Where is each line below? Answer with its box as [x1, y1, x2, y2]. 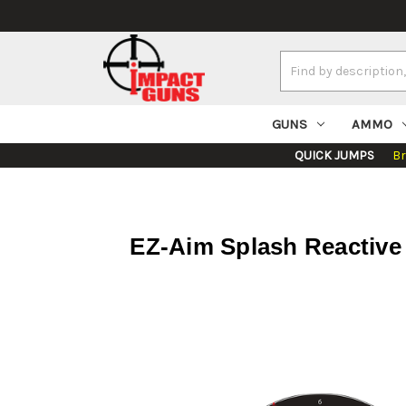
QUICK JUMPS [295, 148, 374, 164]
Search [279, 53, 322, 69]
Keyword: [279, 72, 333, 88]
